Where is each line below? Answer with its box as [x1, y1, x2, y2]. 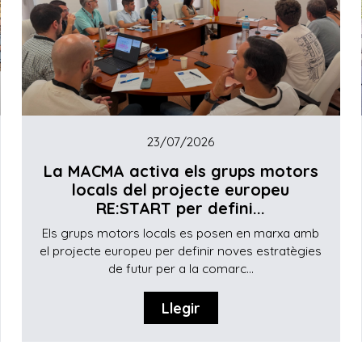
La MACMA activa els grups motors [43, 161, 318, 182]
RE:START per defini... [96, 198, 266, 219]
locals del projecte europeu [72, 179, 290, 200]
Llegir [161, 299, 200, 318]
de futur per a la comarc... [107, 260, 254, 276]
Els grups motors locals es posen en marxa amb [42, 225, 320, 241]
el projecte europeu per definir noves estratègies [40, 242, 322, 259]
